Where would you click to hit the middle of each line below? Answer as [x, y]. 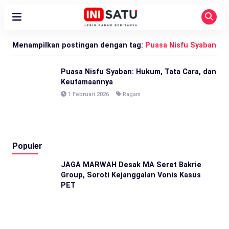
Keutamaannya [87, 82]
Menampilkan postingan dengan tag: [79, 45]
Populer [27, 146]
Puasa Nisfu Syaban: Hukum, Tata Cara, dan [139, 72]
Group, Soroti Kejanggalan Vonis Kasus [131, 175]
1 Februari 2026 [88, 94]
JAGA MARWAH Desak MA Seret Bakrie [131, 165]
